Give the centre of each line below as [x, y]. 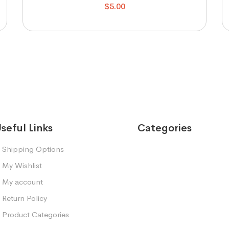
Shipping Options [33, 149]
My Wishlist [22, 165]
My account [22, 182]
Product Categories [36, 214]
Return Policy [25, 198]
